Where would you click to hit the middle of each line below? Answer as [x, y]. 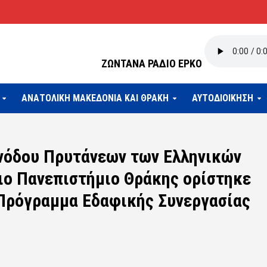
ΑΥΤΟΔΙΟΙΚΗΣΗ [222, 98]
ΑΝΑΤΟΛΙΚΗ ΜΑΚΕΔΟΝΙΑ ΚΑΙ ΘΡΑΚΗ [95, 98]
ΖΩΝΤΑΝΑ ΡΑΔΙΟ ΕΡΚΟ [152, 63]
